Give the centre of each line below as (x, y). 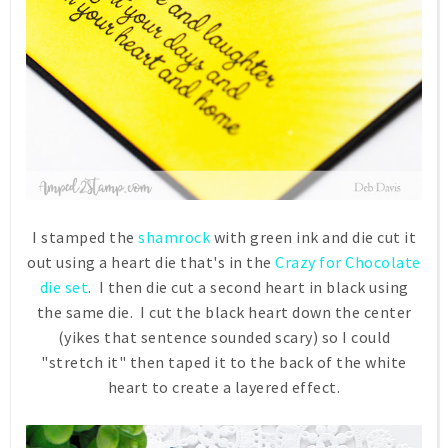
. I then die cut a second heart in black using (248, 286)
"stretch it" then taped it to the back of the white (224, 361)
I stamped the (85, 236)
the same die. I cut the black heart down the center (224, 311)
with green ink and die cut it (313, 236)
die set (63, 286)
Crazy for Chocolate (348, 261)
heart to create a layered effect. (224, 386)
